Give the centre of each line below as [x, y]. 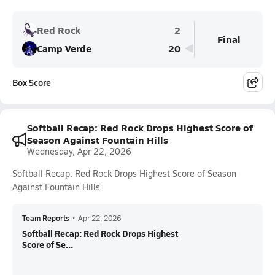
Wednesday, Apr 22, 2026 [79, 151]
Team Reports [46, 218]
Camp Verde [64, 48]
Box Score [32, 82]
